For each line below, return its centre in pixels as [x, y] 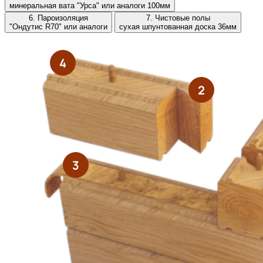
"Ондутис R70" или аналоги [58, 26]
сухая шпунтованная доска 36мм [178, 26]
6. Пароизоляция [58, 18]
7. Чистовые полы [178, 18]
